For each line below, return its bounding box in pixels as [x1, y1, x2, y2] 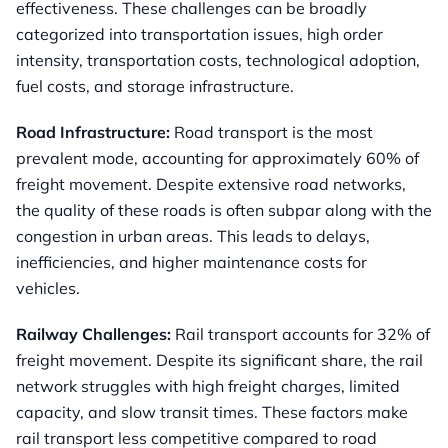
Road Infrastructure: [16, 122, 170, 143]
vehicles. [16, 278, 80, 299]
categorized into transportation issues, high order [16, 24, 383, 45]
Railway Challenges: [16, 324, 171, 345]
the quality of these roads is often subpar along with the [16, 200, 432, 221]
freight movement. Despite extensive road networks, [16, 174, 406, 195]
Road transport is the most [170, 122, 373, 143]
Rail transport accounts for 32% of [171, 324, 430, 345]
